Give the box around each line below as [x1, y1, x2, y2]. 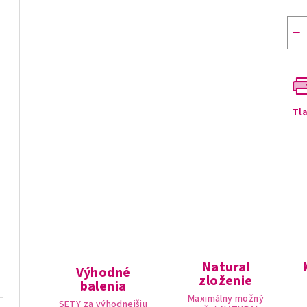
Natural [201, 258, 250, 277]
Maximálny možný [187, 292, 264, 306]
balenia [79, 277, 127, 296]
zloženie [199, 271, 253, 291]
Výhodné [75, 263, 131, 282]
